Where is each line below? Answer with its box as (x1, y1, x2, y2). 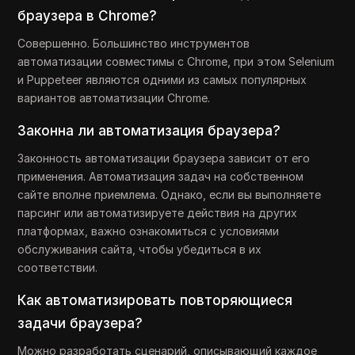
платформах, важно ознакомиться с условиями (17, 224, 280, 238)
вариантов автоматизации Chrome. (17, 91, 211, 105)
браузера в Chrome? (17, 8, 158, 24)
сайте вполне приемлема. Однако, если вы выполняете (17, 188, 322, 201)
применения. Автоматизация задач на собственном (17, 170, 304, 183)
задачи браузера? (17, 315, 143, 331)
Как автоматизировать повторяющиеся (17, 292, 293, 308)
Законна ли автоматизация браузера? (17, 123, 281, 139)
